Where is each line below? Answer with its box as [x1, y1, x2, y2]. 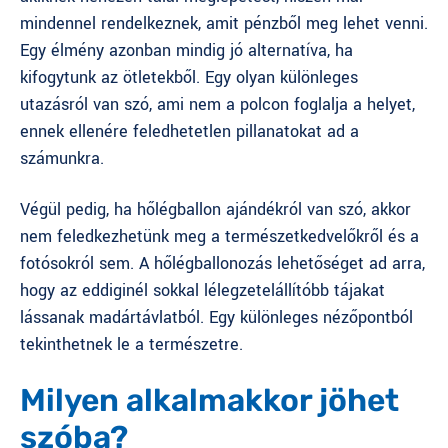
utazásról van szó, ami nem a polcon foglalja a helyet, [20, 92, 415, 116]
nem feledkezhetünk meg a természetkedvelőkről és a [20, 224, 419, 248]
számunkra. [20, 146, 104, 170]
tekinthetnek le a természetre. [20, 332, 243, 356]
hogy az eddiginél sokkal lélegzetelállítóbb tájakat [20, 278, 385, 302]
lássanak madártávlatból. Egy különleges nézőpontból [20, 305, 413, 329]
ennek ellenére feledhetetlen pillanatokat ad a [20, 119, 359, 143]
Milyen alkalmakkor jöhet [20, 381, 399, 419]
